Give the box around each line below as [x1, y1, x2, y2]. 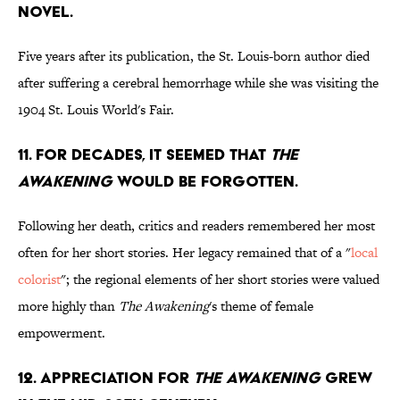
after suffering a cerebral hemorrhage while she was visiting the [18, 73, 379, 93]
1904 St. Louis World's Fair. [18, 100, 174, 120]
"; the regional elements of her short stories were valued [61, 270, 379, 289]
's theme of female [209, 296, 313, 316]
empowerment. [18, 323, 105, 343]
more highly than [18, 296, 119, 316]
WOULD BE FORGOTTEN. [112, 171, 298, 191]
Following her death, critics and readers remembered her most [18, 216, 375, 236]
